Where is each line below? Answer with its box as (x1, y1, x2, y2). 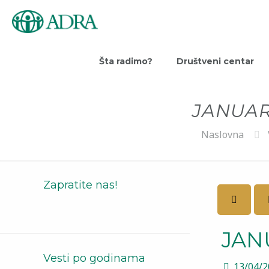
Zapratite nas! (43, 178, 117, 192)
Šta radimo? (99, 56, 153, 67)
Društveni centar (177, 56, 254, 67)
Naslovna (201, 128, 244, 141)
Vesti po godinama (43, 252, 145, 265)
